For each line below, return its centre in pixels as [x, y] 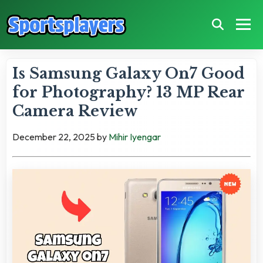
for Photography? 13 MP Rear [129, 92]
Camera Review [75, 111]
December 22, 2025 [54, 136]
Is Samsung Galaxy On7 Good [129, 73]
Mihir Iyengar [135, 136]
